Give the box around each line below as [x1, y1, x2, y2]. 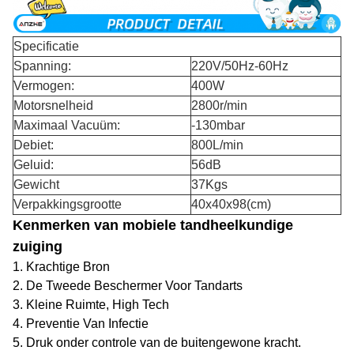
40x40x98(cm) [191, 198, 271, 212]
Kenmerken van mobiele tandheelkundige [13, 217, 293, 234]
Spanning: [13, 59, 71, 73]
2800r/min [191, 99, 247, 113]
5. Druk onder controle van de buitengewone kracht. [13, 336, 301, 350]
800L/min [191, 138, 243, 153]
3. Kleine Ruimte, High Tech [13, 298, 169, 312]
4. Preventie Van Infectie [13, 317, 149, 331]
